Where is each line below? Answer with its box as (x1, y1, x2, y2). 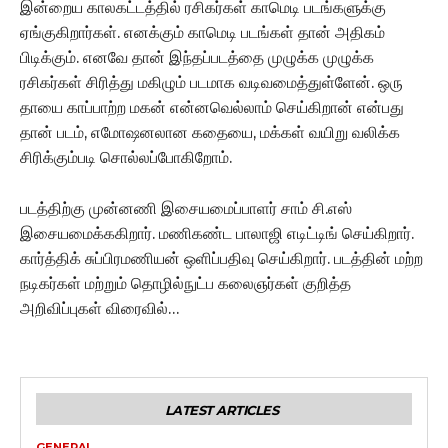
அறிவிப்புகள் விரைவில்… (20, 299, 179, 319)
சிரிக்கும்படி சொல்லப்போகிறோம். (20, 148, 232, 168)
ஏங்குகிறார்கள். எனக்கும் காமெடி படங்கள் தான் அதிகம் (20, 23, 385, 43)
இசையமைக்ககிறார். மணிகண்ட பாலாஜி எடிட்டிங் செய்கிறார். (20, 224, 414, 244)
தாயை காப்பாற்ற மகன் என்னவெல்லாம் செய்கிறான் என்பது (20, 98, 404, 118)
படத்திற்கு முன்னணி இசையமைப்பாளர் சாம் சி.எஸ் (20, 199, 352, 219)
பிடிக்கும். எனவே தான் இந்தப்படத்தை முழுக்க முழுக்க (20, 48, 374, 68)
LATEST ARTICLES (164, 402, 279, 419)
